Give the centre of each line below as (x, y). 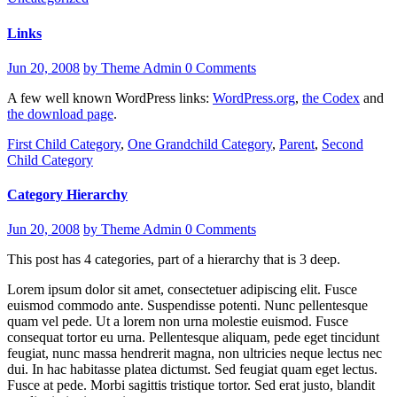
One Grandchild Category (200, 144)
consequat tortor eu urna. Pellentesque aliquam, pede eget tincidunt (193, 338)
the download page (60, 113)
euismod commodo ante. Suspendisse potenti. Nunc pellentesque (187, 306)
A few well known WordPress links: (110, 97)
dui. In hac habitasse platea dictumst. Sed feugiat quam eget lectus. (192, 370)
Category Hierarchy (67, 195)
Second (343, 144)
